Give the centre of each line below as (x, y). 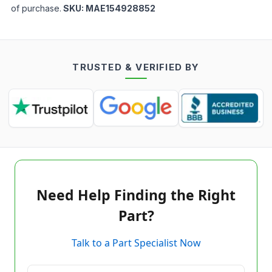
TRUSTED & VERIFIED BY (136, 67)
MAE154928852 (121, 8)
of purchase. (36, 8)
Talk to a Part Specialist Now (136, 243)
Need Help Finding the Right (136, 195)
